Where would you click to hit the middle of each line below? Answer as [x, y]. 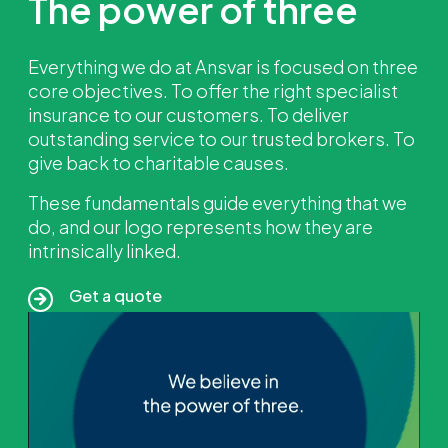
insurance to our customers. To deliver [188, 114]
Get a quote [115, 296]
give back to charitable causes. [158, 162]
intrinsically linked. [104, 250]
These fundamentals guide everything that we [217, 202]
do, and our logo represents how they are [200, 226]
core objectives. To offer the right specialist [213, 90]
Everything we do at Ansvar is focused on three [223, 66]
